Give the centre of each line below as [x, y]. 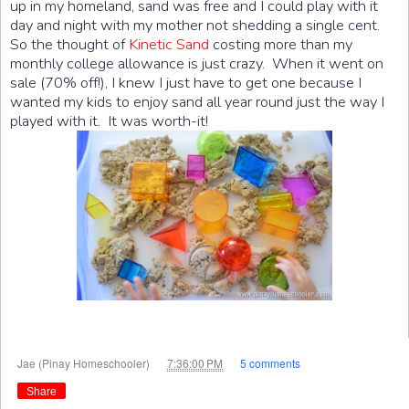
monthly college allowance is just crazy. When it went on [197, 63]
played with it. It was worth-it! [109, 121]
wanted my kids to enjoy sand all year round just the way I [197, 101]
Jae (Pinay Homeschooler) [85, 362]
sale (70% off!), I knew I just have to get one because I [186, 82]
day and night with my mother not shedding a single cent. [197, 25]
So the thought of [69, 44]
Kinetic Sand [169, 44]
